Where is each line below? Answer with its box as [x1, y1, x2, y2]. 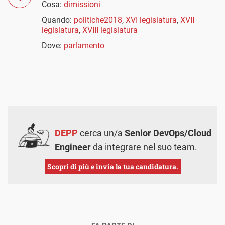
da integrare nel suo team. [91, 142, 197, 153]
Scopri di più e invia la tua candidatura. [47, 162, 178, 172]
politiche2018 [74, 15, 122, 25]
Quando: [42, 15, 74, 25]
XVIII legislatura [82, 25, 138, 35]
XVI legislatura [126, 15, 177, 25]
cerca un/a [78, 128, 125, 139]
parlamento [64, 41, 104, 51]
